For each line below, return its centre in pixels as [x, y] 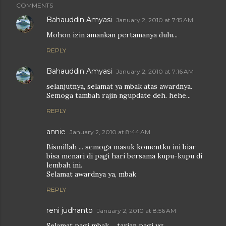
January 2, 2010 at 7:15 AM [155, 20]
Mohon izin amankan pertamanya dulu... [112, 35]
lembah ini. [64, 165]
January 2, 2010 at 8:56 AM [136, 211]
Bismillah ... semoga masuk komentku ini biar [121, 147]
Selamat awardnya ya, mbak [91, 174]
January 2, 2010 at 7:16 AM [155, 72]
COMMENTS [35, 6]
